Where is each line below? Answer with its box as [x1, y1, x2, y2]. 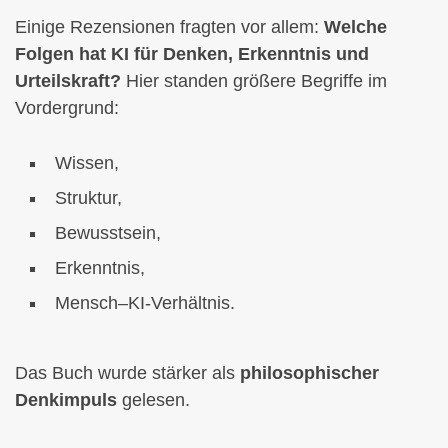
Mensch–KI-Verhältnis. [55, 293, 235, 314]
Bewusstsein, [55, 223, 161, 244]
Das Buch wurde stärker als [15, 362, 240, 383]
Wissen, [55, 153, 119, 174]
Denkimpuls [15, 389, 117, 410]
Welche [324, 17, 387, 38]
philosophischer [240, 362, 379, 383]
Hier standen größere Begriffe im [121, 71, 387, 92]
